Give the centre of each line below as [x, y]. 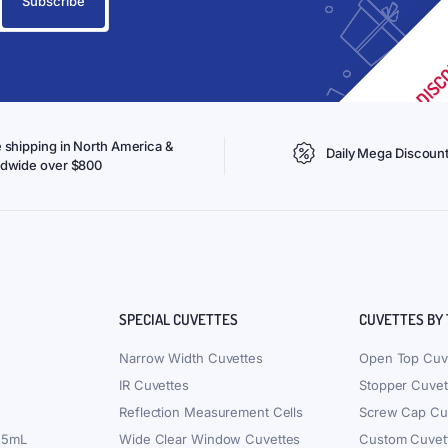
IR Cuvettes [154, 385]
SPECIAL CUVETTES [178, 319]
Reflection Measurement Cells [211, 412]
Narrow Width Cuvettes [191, 358]
